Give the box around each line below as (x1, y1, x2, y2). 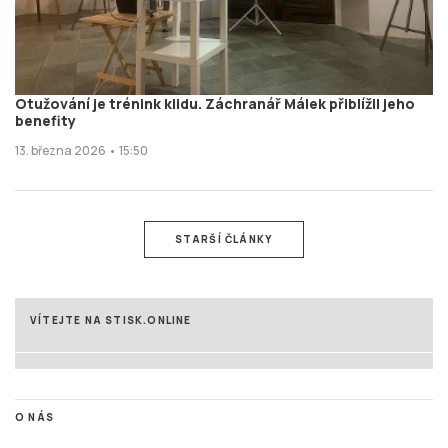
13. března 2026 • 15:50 (15, 141, 148, 159)
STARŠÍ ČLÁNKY (174, 231, 274, 246)
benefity (15, 110, 76, 130)
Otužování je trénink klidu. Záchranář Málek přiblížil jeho (15, 93, 415, 113)
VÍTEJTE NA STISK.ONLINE (30, 312, 192, 327)
